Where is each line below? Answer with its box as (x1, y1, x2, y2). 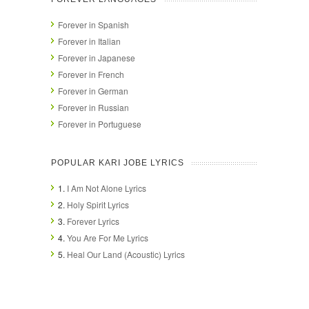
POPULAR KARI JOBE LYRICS (51, 157, 184, 168)
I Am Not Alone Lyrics (67, 181, 146, 194)
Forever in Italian (58, 34, 121, 47)
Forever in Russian (58, 101, 129, 113)
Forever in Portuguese (58, 117, 141, 130)
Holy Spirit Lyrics (67, 198, 129, 210)
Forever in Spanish (58, 18, 129, 30)
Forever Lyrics (67, 215, 119, 227)
